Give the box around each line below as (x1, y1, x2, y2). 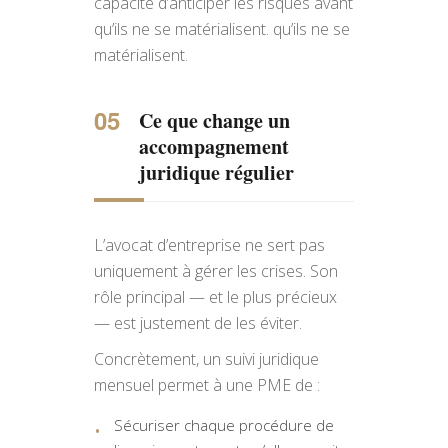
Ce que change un (139, 106, 290, 135)
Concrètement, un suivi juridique (94, 348, 319, 370)
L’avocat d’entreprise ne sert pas (94, 234, 325, 256)
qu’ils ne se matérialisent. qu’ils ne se (94, 18, 350, 40)
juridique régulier (139, 158, 294, 187)
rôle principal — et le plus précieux (94, 286, 337, 308)
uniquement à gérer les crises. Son (94, 260, 338, 282)
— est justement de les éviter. (94, 312, 302, 334)
